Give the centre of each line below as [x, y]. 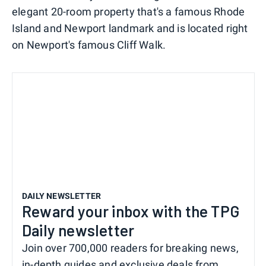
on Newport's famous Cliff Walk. [89, 45]
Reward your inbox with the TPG [131, 211]
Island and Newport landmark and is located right [130, 28]
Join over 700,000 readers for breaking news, [130, 248]
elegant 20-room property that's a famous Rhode [129, 12]
